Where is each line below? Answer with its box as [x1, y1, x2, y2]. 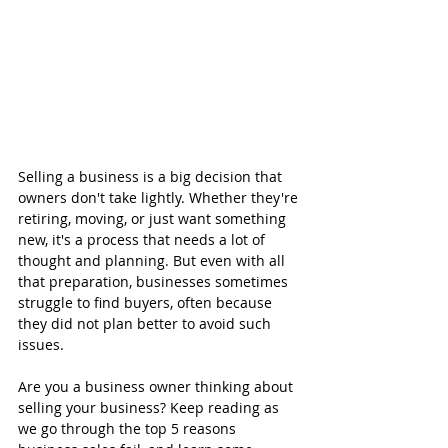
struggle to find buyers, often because [18, 292, 276, 312]
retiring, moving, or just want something [18, 208, 290, 228]
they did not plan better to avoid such [18, 313, 275, 333]
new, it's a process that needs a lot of [18, 229, 269, 249]
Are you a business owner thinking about [18, 376, 297, 396]
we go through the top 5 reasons [18, 418, 240, 438]
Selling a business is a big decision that [18, 166, 286, 186]
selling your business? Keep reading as [18, 397, 283, 417]
